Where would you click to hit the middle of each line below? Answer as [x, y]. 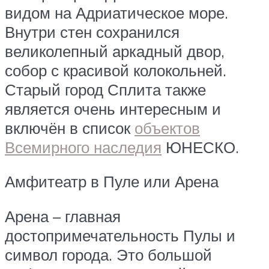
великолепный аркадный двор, [115, 51]
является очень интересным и [113, 108]
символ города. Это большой [108, 254]
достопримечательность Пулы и [120, 235]
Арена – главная [63, 216]
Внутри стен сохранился [92, 32]
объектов [167, 128]
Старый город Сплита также [105, 89]
